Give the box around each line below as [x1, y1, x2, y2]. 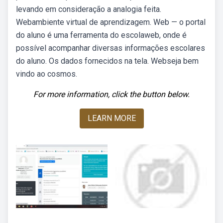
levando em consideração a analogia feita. [16, 4, 161, 14]
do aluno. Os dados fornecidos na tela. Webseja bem [16, 56, 199, 66]
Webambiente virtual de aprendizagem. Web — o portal [16, 17, 206, 27]
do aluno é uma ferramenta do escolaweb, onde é [16, 30, 187, 40]
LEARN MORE [87, 113, 136, 123]
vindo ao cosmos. [16, 69, 77, 79]
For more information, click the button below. [33, 90, 190, 99]
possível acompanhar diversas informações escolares [16, 43, 205, 53]
